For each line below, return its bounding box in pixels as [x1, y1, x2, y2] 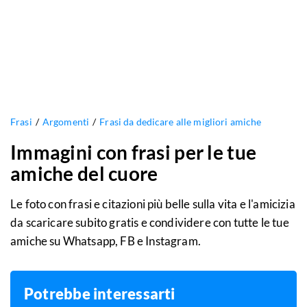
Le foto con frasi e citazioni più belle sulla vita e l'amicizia [10, 197, 295, 212]
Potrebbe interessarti [24, 284, 175, 304]
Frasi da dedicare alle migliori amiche [99, 116, 262, 128]
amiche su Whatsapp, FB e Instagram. [10, 234, 201, 249]
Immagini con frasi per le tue [10, 140, 257, 164]
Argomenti [42, 116, 90, 128]
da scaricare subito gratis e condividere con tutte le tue [10, 215, 289, 230]
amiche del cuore [10, 162, 158, 186]
